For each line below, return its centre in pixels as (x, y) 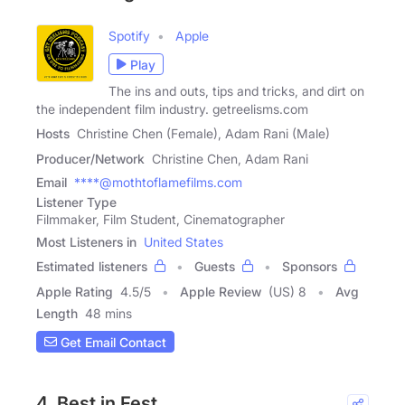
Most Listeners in (86, 242)
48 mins (108, 314)
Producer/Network (90, 159)
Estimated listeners (92, 267)
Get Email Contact (112, 342)
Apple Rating (75, 292)
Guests (215, 267)
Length (57, 314)
